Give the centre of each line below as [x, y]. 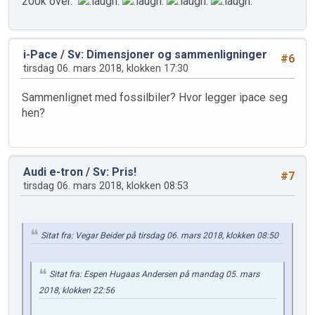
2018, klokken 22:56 [77, 291]
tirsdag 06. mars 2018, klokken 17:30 [106, 68]
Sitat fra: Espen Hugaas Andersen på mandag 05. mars [154, 275]
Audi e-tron [53, 172]
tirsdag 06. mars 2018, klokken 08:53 [106, 186]
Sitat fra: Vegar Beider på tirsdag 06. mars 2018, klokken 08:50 [160, 235]
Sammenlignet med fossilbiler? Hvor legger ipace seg [155, 97]
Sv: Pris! [115, 172]
